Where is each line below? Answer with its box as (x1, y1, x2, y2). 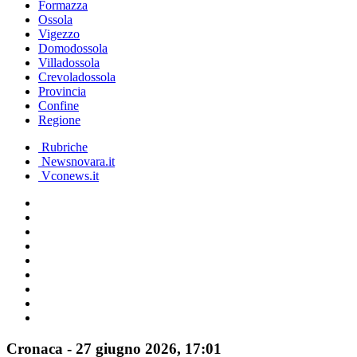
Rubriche (38, 140, 88, 154)
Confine (38, 99, 79, 112)
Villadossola (38, 56, 100, 69)
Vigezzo (38, 27, 80, 41)
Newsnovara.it (38, 155, 115, 168)
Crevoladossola (38, 70, 116, 84)
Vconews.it (38, 169, 99, 182)
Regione (38, 113, 80, 127)
